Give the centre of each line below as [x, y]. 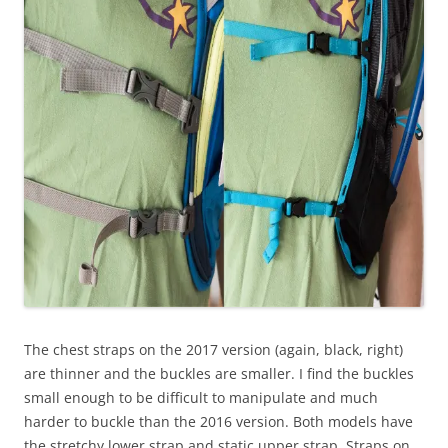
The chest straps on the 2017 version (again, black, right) [213, 349]
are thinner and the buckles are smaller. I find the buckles [219, 373]
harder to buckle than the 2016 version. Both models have [218, 421]
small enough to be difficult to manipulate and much [201, 397]
